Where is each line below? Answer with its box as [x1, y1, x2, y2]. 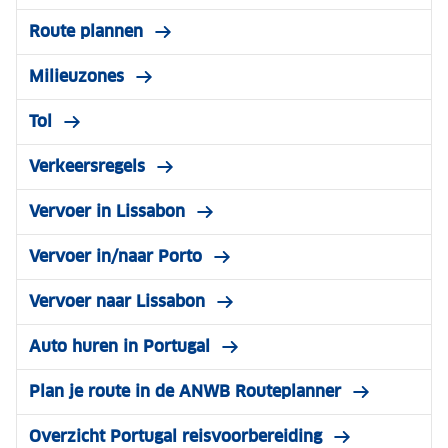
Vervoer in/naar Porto [29, 246, 202, 268]
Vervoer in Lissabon [29, 201, 185, 223]
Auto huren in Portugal [29, 336, 210, 358]
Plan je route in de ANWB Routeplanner [29, 381, 341, 403]
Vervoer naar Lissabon [29, 291, 205, 313]
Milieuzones [29, 66, 124, 88]
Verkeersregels [29, 156, 145, 178]
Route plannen [29, 21, 143, 43]
